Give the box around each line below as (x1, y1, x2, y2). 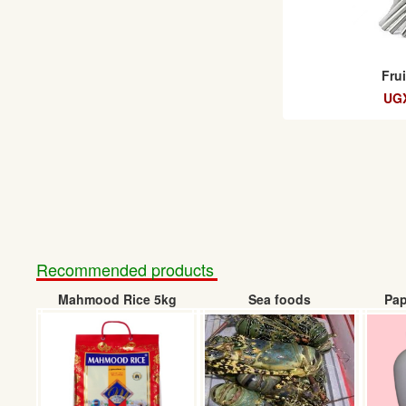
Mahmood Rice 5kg (58, 290, 177, 308)
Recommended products (36, 257, 214, 281)
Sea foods (248, 290, 311, 308)
